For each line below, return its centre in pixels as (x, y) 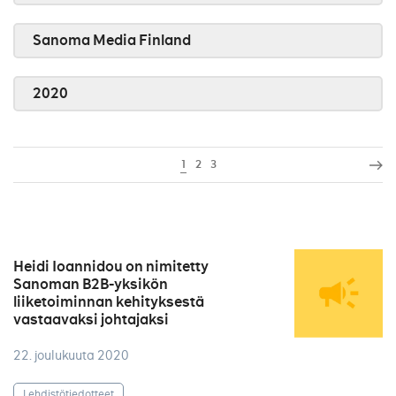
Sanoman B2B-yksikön (91, 284)
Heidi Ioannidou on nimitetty (111, 267)
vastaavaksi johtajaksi (91, 320)
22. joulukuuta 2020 (71, 355)
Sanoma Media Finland (112, 40)
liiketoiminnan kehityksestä (109, 302)
